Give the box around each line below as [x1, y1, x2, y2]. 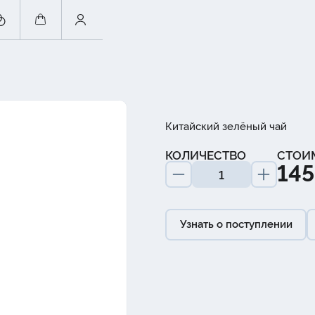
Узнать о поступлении [179, 215, 292, 231]
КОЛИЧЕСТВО [165, 146, 247, 163]
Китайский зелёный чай [165, 117, 288, 133]
